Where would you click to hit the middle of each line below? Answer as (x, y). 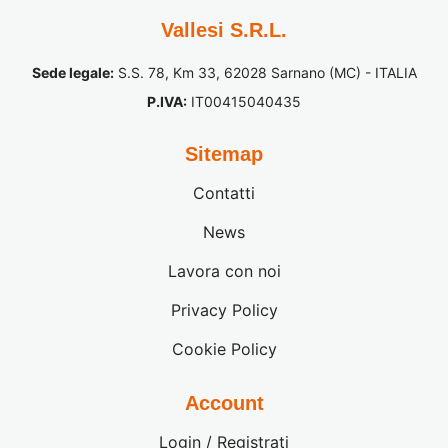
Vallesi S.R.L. (224, 29)
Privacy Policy (224, 309)
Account (224, 402)
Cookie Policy (224, 348)
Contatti (224, 192)
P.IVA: (167, 101)
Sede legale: (72, 72)
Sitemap (224, 153)
